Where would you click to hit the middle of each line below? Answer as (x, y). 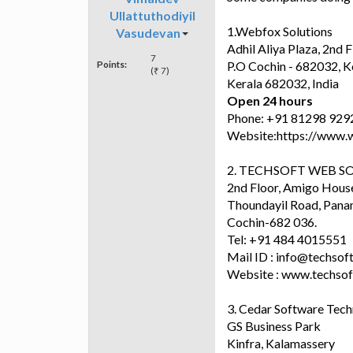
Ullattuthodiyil (152, 15)
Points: (112, 63)
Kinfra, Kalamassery (281, 343)
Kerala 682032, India (283, 83)
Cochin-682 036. (272, 221)
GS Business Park (274, 325)
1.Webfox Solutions (280, 31)
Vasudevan (148, 32)
